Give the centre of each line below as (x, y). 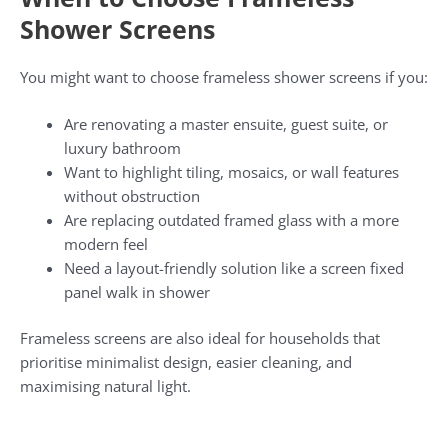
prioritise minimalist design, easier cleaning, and (186, 361)
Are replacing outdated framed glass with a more (231, 220)
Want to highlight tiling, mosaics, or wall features (231, 172)
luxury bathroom (122, 148)
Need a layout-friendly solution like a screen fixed (233, 268)
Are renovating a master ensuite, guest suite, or (225, 124)
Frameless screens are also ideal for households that (200, 337)
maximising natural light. (105, 385)
